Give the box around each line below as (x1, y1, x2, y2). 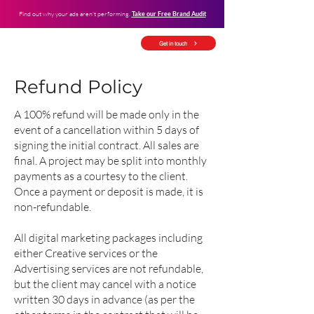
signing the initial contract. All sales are (14, 138, 199, 152)
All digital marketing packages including (14, 231, 203, 245)
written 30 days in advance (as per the (14, 292, 195, 306)
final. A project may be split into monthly (14, 153, 207, 168)
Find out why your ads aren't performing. (18, 9, 132, 18)
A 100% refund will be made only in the (14, 107, 199, 121)
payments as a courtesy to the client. (14, 169, 188, 183)
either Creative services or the (14, 246, 158, 260)
